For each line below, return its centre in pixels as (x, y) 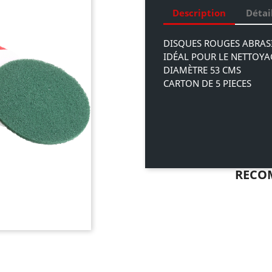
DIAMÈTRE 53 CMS (202, 70)
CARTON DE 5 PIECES (207, 83)
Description (199, 12)
